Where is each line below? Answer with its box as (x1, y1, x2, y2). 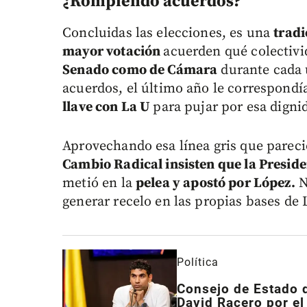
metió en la (62, 175, 136, 193)
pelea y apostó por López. (136, 175, 295, 193)
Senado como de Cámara (62, 62, 218, 79)
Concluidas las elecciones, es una (62, 25, 274, 42)
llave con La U (62, 99, 153, 116)
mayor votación (62, 43, 164, 61)
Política (177, 256, 219, 269)
